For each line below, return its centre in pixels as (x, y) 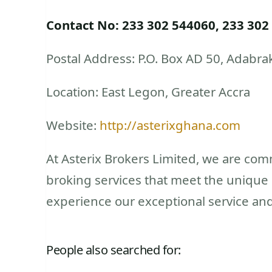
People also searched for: (114, 250)
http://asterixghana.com (170, 125)
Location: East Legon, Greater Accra (148, 91)
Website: (73, 125)
